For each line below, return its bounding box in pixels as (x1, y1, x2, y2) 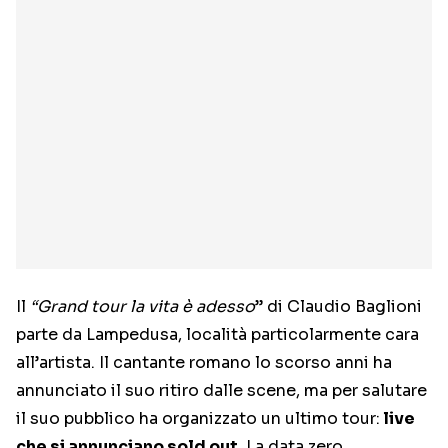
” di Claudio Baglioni (255, 296, 422, 318)
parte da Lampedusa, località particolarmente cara (16, 324, 419, 346)
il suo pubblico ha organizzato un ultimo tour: (16, 408, 380, 430)
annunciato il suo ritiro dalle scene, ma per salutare (16, 380, 427, 402)
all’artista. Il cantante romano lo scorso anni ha (16, 352, 392, 374)
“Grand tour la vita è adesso (30, 296, 255, 318)
